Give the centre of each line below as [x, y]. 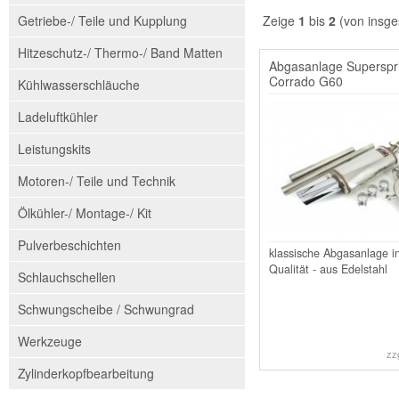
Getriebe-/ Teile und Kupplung [102, 20]
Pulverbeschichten [69, 245]
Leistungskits [54, 149]
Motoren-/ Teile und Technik [97, 181]
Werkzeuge [50, 341]
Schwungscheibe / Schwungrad [106, 309]
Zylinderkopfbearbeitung [86, 373]
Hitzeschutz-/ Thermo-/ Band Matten [120, 53]
